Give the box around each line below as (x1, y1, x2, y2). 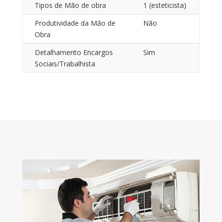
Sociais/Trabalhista (34, 58, 95, 68)
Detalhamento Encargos (34, 47, 113, 57)
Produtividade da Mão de (34, 18, 115, 28)
